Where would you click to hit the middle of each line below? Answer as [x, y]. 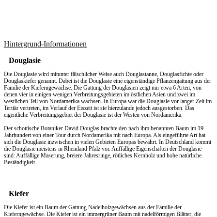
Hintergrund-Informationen [45, 44]
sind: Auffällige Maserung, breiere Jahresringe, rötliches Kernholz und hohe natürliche [103, 155]
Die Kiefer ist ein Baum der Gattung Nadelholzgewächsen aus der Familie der [93, 207]
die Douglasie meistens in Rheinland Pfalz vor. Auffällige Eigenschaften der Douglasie [103, 148]
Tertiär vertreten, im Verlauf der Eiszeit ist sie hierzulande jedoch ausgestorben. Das [99, 108]
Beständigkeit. [20, 162]
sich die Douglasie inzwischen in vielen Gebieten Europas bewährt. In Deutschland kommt [108, 142]
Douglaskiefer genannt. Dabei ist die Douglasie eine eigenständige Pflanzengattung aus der [108, 81]
